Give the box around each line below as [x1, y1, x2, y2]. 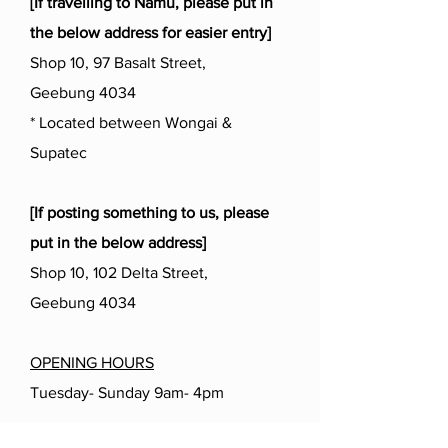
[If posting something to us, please [30, 204, 269, 221]
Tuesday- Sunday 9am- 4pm [30, 384, 224, 401]
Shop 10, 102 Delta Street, [30, 264, 208, 281]
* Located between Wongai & [30, 114, 232, 131]
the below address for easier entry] [30, 24, 271, 41]
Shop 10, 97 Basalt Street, [30, 54, 206, 71]
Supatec [30, 144, 87, 161]
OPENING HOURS [30, 354, 154, 371]
